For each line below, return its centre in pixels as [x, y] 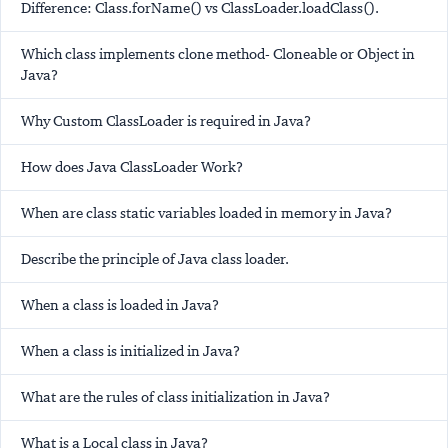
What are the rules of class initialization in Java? [175, 397]
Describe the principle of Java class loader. [155, 259]
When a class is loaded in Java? [120, 305]
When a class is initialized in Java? [130, 351]
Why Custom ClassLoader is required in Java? [166, 121]
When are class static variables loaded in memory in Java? [206, 213]
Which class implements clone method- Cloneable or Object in [218, 54]
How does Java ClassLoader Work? [132, 167]
